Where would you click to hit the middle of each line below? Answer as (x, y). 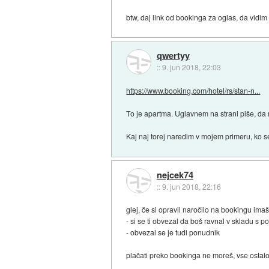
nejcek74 (175, 174)
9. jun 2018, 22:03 (191, 67)
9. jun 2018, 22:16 (191, 186)
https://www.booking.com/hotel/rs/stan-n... (193, 91)
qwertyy (173, 56)
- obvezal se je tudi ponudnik (173, 232)
